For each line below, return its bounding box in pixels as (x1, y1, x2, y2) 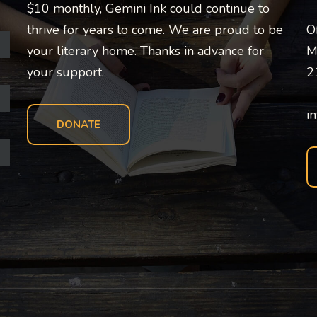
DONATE (56, 117, 100, 132)
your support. (26, 64, 104, 81)
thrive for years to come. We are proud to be (26, 21, 283, 38)
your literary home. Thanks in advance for (26, 42, 264, 59)
